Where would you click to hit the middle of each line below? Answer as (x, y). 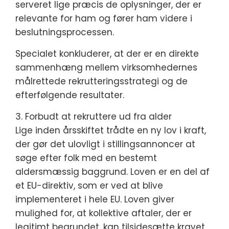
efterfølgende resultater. (70, 95)
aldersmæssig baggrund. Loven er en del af (112, 172)
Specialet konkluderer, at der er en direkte (107, 54)
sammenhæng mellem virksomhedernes (106, 67)
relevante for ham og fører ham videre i (104, 18)
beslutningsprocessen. (65, 32)
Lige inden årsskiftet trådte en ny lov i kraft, (111, 130)
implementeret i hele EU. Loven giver (95, 199)
